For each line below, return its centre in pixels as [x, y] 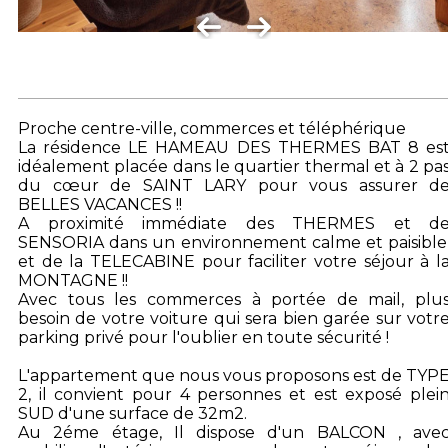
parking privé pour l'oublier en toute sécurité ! [203, 337]
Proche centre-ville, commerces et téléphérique [212, 128]
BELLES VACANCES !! [100, 204]
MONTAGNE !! [73, 280]
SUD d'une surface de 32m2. [132, 413]
